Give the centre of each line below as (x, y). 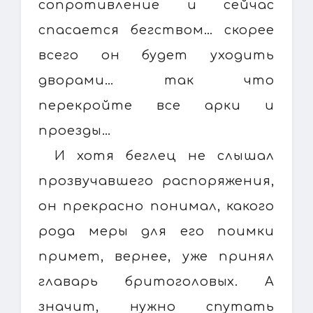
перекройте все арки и (156, 105)
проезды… (75, 130)
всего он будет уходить (156, 55)
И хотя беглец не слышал (165, 155)
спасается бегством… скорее (156, 30)
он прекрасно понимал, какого (156, 206)
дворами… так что (156, 80)
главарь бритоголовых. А (156, 281)
